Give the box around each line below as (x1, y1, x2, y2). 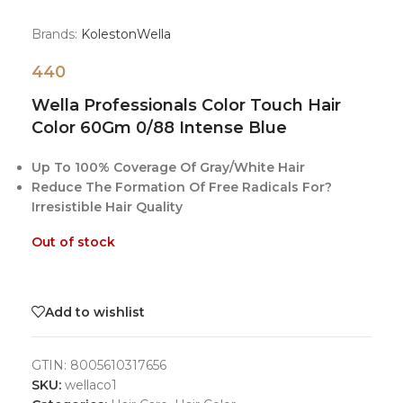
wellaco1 (65, 377, 117, 393)
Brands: (31, 26, 77, 42)
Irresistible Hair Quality (31, 199, 183, 215)
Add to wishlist (45, 303, 145, 320)
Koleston (81, 26, 137, 42)
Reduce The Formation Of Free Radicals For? (31, 179, 332, 195)
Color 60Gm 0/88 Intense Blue (31, 118, 287, 138)
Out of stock (31, 234, 115, 250)
